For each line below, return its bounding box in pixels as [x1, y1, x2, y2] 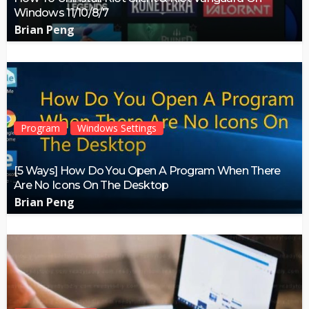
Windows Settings [77, 121, 157, 135]
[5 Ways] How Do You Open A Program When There [14, 163, 281, 178]
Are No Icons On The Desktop [14, 178, 169, 192]
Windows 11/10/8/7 [14, 6, 109, 20]
